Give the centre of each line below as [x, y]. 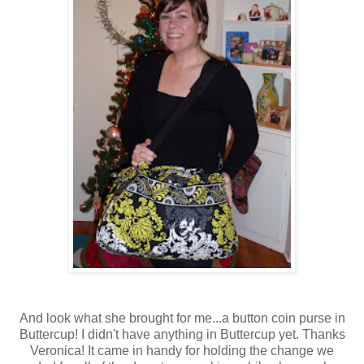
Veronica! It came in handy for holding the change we [182, 351]
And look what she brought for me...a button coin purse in [182, 318]
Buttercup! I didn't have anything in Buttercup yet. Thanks [182, 335]
